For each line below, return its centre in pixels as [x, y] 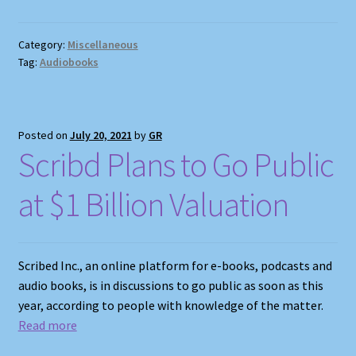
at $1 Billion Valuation [153, 205]
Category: [43, 45]
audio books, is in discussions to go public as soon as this [170, 285]
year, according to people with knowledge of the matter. [170, 305]
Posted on [44, 135]
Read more [47, 325]
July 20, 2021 [101, 135]
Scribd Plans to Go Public [176, 165]
